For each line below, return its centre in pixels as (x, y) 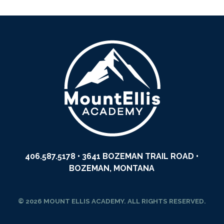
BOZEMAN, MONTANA (112, 168)
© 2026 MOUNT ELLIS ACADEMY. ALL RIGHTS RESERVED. (112, 201)
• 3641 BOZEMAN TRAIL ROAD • (137, 156)
